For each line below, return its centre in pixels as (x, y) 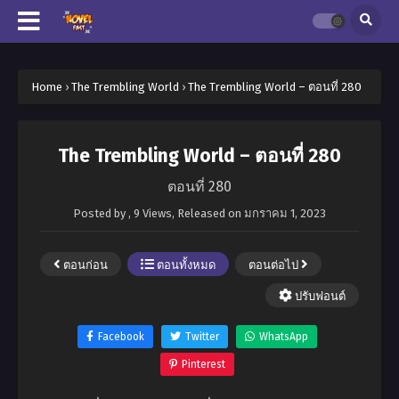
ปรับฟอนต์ (319, 296)
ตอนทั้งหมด (185, 265)
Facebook (121, 337)
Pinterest (204, 364)
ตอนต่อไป (275, 265)
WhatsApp (284, 337)
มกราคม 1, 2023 (285, 213)
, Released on (208, 213)
